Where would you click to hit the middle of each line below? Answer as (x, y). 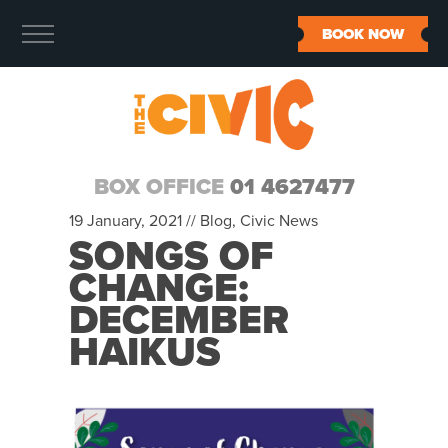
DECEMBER (179, 320)
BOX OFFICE (161, 187)
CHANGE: (159, 288)
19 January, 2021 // (134, 221)
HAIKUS (145, 352)
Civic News (279, 221)
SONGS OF (171, 256)
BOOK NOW (363, 34)
